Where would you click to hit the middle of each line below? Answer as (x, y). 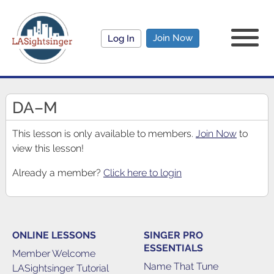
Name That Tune (181, 266)
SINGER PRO (173, 235)
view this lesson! (48, 148)
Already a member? (57, 173)
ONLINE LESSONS (54, 235)
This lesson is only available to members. (104, 134)
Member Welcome (54, 254)
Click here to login (142, 173)
